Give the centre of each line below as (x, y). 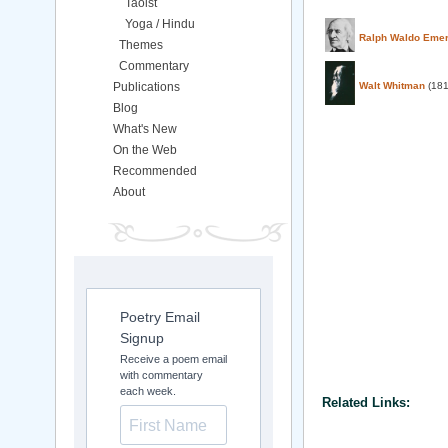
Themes (141, 45)
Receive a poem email (173, 359)
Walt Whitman (392, 85)
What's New (145, 129)
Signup (142, 338)
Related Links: (366, 402)
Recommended (155, 171)
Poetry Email (160, 317)
